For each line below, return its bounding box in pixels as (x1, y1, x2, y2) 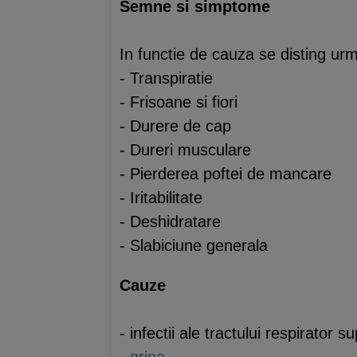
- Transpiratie (120, 69, 213, 87)
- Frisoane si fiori (120, 93, 237, 111)
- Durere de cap (120, 117, 231, 135)
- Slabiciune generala (120, 237, 268, 254)
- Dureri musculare (120, 141, 251, 159)
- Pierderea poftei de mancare (120, 165, 331, 182)
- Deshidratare (120, 213, 221, 230)
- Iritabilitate (120, 189, 202, 206)
